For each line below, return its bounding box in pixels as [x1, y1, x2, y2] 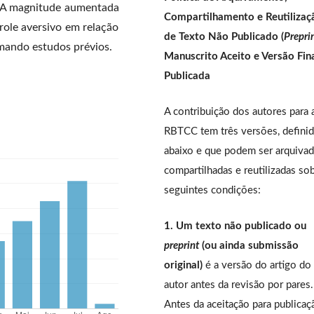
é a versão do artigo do [203, 259, 311, 271]
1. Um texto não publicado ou [164, 220, 306, 231]
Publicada [164, 70, 210, 81]
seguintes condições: [164, 184, 261, 196]
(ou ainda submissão [199, 240, 299, 251]
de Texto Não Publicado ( [164, 31, 284, 42]
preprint [164, 240, 199, 251]
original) [164, 259, 203, 271]
